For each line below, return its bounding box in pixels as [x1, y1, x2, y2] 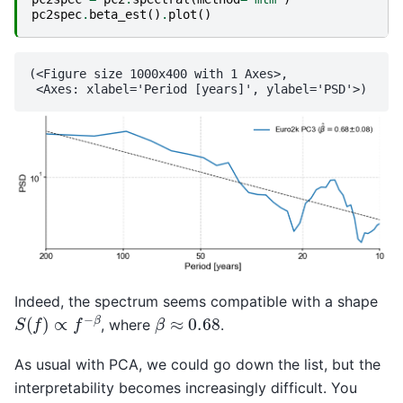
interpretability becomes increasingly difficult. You [14, 379, 357, 398]
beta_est [89, 6, 147, 22]
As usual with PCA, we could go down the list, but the [14, 355, 381, 374]
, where [100, 315, 155, 334]
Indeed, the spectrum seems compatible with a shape [14, 291, 378, 310]
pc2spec [31, 6, 82, 22]
